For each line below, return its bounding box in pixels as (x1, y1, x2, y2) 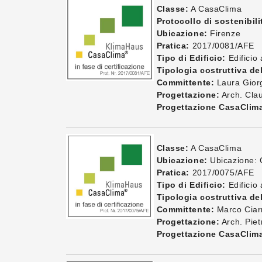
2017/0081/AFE (189, 41, 254, 50)
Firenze (207, 29, 241, 38)
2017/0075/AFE (189, 168, 254, 177)
